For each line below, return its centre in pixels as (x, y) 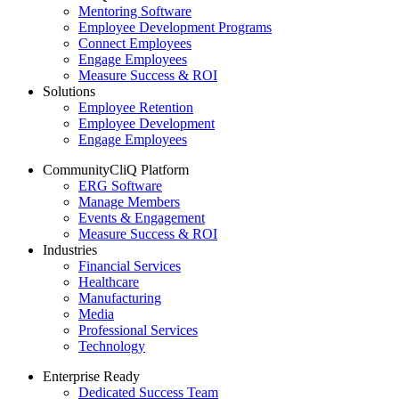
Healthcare (109, 282)
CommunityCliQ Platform (116, 170)
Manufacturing (120, 298)
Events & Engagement (142, 218)
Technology (112, 346)
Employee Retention (136, 108)
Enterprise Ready (91, 377)
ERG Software (120, 186)
